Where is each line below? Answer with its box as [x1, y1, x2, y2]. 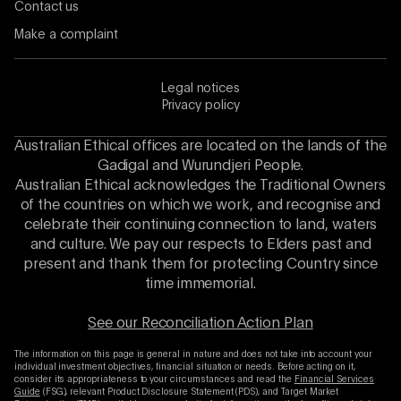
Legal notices [161, 82, 240, 96]
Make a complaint [14, 29, 118, 42]
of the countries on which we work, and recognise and [20, 199, 381, 214]
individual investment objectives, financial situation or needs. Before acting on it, [14, 363, 355, 372]
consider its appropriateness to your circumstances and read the [14, 375, 294, 385]
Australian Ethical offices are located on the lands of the [14, 140, 387, 155]
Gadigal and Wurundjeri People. [97, 159, 304, 175]
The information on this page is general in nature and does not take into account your [14, 350, 372, 360]
